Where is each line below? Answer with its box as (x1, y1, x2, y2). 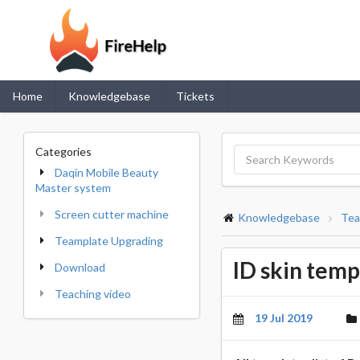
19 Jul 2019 (254, 310, 313, 325)
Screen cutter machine (55, 207, 169, 221)
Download (55, 260, 105, 274)
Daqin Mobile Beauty (55, 166, 158, 179)
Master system (35, 181, 111, 194)
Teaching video (55, 287, 131, 301)
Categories (35, 145, 92, 158)
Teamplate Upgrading (55, 234, 163, 247)
